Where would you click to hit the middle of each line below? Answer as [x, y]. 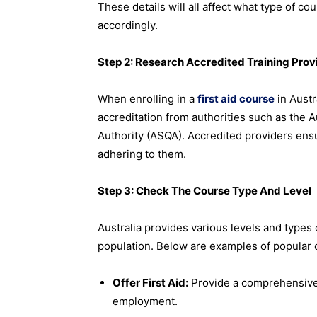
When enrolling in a [148, 99]
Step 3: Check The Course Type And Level [204, 191]
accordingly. [128, 25]
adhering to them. [142, 154]
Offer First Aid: [150, 283]
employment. [145, 301]
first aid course [236, 99]
